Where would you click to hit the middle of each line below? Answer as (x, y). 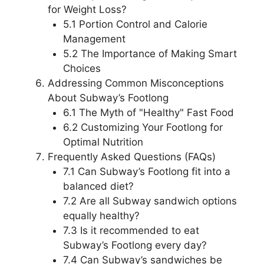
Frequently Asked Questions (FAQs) (132, 156)
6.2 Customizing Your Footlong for (143, 127)
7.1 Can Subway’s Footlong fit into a (146, 171)
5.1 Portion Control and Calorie (135, 24)
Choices (82, 68)
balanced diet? (98, 186)
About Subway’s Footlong (108, 98)
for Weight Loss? (87, 9)
